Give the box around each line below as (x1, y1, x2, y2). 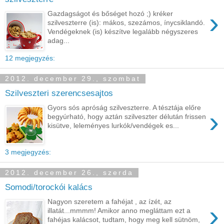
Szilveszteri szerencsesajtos (5, 87, 113, 98)
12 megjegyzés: (5, 54, 55, 62)
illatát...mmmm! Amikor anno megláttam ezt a (47, 206, 191, 214)
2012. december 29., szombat (5, 74, 140, 83)
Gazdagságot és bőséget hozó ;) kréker (47, 9, 173, 17)
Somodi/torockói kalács (5, 181, 92, 192)
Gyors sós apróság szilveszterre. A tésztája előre (47, 103, 201, 111)
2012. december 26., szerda (5, 168, 133, 177)
